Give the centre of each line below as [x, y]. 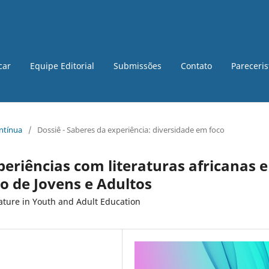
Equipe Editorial [62, 65]
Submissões [138, 65]
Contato [196, 65]
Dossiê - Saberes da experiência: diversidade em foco [131, 129]
